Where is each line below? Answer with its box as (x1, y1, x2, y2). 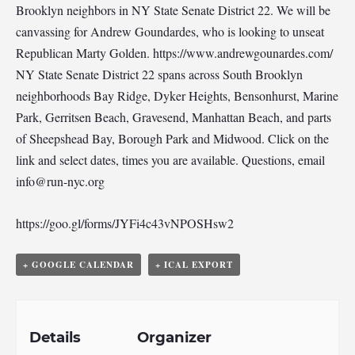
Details (29, 328, 82, 347)
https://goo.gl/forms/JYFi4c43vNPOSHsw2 (16, 215, 234, 231)
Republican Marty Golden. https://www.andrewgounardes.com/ (16, 44, 333, 61)
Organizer (136, 328, 212, 347)
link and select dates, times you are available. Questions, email (16, 151, 325, 168)
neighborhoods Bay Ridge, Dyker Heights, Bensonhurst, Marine (16, 87, 338, 104)
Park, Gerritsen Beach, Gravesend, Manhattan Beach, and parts (16, 109, 331, 125)
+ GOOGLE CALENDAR (23, 258, 134, 271)
